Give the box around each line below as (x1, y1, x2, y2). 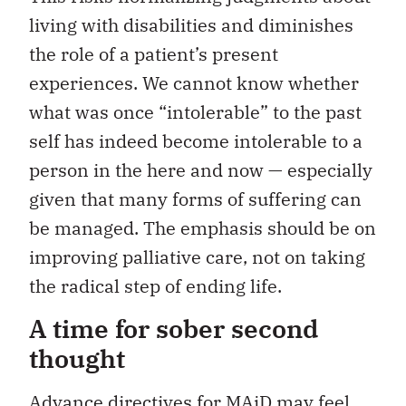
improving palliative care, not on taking (29, 244, 365, 269)
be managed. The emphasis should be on (29, 215, 376, 240)
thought (29, 341, 125, 375)
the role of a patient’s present (29, 41, 278, 66)
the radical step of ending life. (29, 273, 282, 298)
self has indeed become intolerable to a (29, 128, 362, 153)
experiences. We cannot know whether (29, 70, 359, 95)
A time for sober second (29, 311, 318, 345)
